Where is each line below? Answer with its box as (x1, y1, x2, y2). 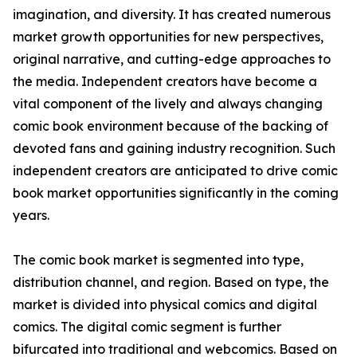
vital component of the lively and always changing (13, 96, 323, 112)
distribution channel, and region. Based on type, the (13, 274, 329, 291)
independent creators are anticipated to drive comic (13, 163, 338, 179)
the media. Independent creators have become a (13, 73, 317, 90)
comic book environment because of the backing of (13, 118, 328, 135)
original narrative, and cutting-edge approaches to (13, 51, 331, 68)
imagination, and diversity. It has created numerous (13, 6, 331, 23)
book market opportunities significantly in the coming (13, 185, 339, 202)
